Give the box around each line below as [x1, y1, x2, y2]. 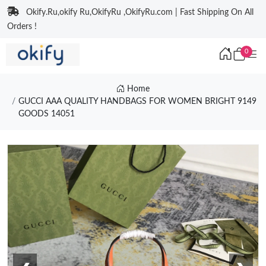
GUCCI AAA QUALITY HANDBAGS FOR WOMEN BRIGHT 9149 [18, 97, 256, 106]
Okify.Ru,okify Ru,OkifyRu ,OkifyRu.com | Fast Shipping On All [26, 8, 254, 17]
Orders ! [7, 23, 37, 31]
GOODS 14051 [18, 110, 75, 118]
